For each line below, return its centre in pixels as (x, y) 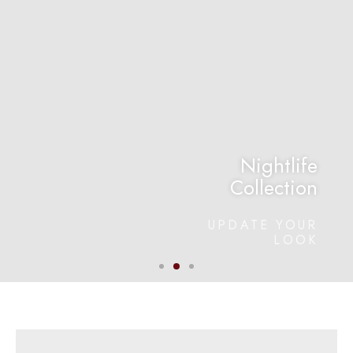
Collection (274, 188)
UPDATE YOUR (263, 225)
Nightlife (279, 166)
